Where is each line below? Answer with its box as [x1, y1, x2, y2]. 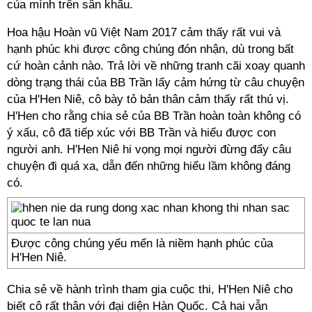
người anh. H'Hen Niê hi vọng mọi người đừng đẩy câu [7, 143, 291, 156]
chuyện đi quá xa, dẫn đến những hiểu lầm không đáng [7, 159, 290, 173]
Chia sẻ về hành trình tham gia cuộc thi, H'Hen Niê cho [7, 283, 292, 296]
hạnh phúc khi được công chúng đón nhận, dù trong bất [7, 42, 294, 56]
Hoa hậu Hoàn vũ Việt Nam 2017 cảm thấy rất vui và [7, 26, 281, 39]
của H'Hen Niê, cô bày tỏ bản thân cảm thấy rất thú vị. [7, 93, 289, 106]
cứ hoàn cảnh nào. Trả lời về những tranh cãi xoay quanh [7, 59, 305, 72]
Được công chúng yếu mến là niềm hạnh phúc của [11, 237, 273, 250]
